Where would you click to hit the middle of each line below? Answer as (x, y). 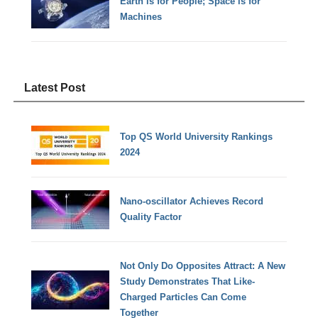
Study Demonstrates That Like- (188, 282)
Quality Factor (151, 217)
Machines (141, 16)
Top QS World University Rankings (197, 137)
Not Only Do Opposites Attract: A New (203, 266)
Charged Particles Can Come (183, 297)
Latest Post (55, 87)
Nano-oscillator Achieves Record (192, 202)
